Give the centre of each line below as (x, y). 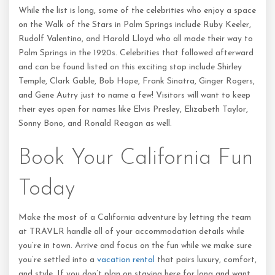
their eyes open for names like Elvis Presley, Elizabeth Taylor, (133, 110)
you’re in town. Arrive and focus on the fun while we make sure (135, 246)
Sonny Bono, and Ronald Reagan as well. (95, 124)
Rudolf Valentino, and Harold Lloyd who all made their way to (136, 39)
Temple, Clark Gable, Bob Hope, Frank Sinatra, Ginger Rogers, (137, 81)
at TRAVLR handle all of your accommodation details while (131, 232)
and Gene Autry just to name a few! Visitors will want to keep (134, 95)
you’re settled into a (58, 260)
